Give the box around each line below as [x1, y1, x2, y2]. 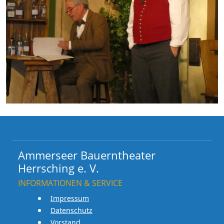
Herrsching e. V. [18, 160, 99, 175]
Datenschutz [50, 205, 92, 215]
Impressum [50, 193, 89, 203]
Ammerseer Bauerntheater [18, 147, 155, 162]
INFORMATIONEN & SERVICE [18, 177, 122, 188]
